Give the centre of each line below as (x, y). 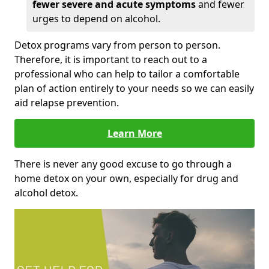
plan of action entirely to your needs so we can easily (134, 89)
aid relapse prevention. (67, 103)
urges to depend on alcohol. (96, 19)
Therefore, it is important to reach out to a (111, 60)
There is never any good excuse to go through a (123, 164)
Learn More (134, 134)
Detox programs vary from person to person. (117, 45)
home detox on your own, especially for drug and (126, 179)
